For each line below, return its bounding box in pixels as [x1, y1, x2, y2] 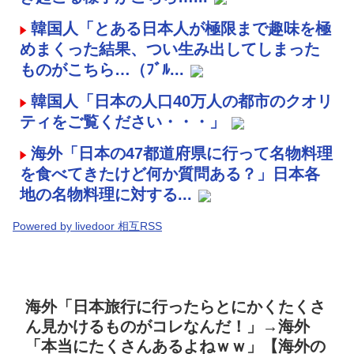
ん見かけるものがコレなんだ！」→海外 [25, 317, 310, 335]
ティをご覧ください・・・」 [20, 113, 225, 131]
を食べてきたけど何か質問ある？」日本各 [20, 165, 320, 183]
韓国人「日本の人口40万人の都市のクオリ [31, 92, 333, 111]
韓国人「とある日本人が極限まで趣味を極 [31, 20, 331, 38]
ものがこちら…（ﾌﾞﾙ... [20, 61, 184, 79]
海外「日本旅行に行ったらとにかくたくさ [25, 297, 326, 315]
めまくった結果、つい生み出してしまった [20, 40, 320, 58]
